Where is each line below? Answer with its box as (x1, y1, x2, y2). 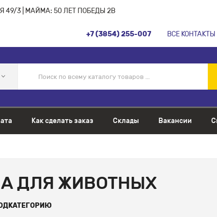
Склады (113, 116, 139, 125)
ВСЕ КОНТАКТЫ (167, 30, 216, 38)
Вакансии (158, 116, 192, 125)
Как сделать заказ (31, 116, 93, 125)
